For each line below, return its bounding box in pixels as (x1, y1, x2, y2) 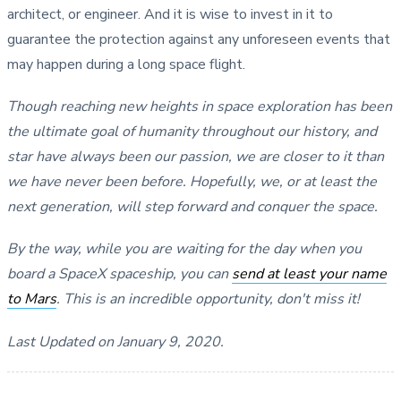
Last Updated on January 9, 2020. (7, 331, 224, 352)
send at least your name (232, 264, 387, 285)
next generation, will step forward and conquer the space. (7, 197, 378, 218)
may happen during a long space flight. (7, 55, 245, 75)
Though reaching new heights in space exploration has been (7, 97, 392, 117)
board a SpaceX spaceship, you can (7, 264, 232, 285)
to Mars (7, 289, 56, 310)
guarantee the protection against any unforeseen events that (7, 30, 390, 50)
